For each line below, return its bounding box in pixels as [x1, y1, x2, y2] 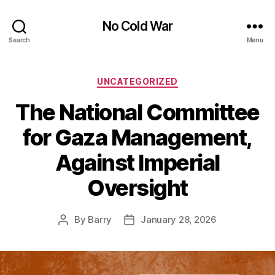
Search [9, 36, 30, 44]
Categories [137, 72, 192, 85]
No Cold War [102, 18, 173, 34]
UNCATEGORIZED [97, 76, 178, 87]
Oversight [87, 174, 188, 201]
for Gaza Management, [23, 123, 252, 151]
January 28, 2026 [141, 213, 217, 225]
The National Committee [15, 98, 260, 126]
